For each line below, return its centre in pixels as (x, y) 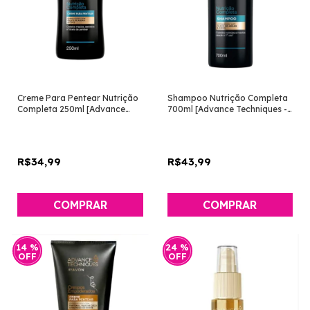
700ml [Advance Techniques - (227, 109)
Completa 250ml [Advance (71, 109)
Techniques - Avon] (56, 120)
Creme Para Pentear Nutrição (78, 98)
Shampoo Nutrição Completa (227, 98)
